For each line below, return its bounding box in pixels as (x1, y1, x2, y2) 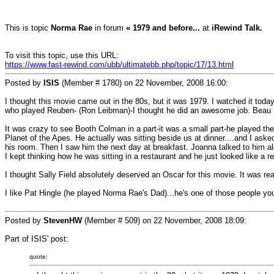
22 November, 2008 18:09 (154, 216, 244, 225)
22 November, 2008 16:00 (135, 78, 226, 87)
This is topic (5, 23, 51, 32)
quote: (29, 253, 48, 260)
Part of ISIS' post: (5, 234, 68, 243)
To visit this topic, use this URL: (5, 51, 119, 60)
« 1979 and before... (126, 23, 200, 32)
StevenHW (43, 216, 82, 225)
